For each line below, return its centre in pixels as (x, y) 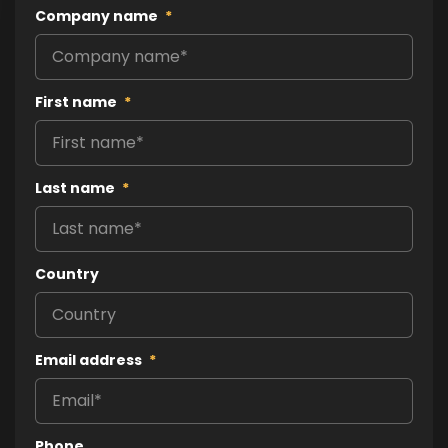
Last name (75, 187)
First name (76, 101)
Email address (88, 359)
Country (67, 273)
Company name (96, 15)
